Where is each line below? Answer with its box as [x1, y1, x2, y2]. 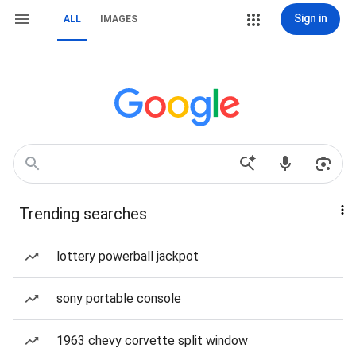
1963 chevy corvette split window [56, 333, 248, 348]
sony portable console [56, 291, 181, 306]
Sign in [293, 12, 327, 25]
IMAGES [100, 14, 137, 25]
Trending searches [19, 204, 147, 223]
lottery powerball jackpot [56, 249, 199, 264]
